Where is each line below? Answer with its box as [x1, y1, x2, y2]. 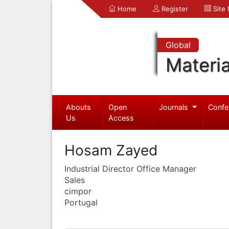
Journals [159, 102, 191, 111]
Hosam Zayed [64, 141, 157, 159]
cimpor [64, 186, 91, 196]
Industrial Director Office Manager [64, 163, 196, 174]
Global [165, 40, 191, 50]
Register [159, 5, 188, 13]
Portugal [64, 197, 98, 208]
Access [108, 113, 134, 122]
